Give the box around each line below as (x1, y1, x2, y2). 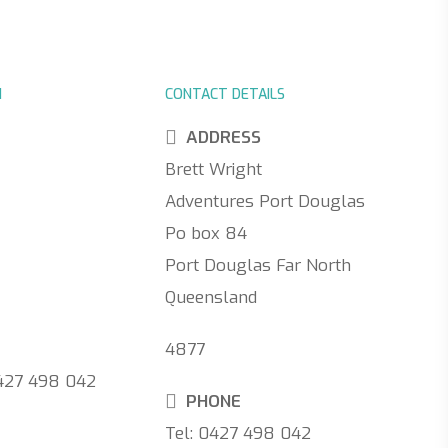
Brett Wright (164, 158, 262, 181)
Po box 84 (164, 222, 247, 245)
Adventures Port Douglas (164, 190, 365, 213)
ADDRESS (181, 126, 261, 149)
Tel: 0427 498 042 (164, 422, 311, 445)
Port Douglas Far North (164, 254, 351, 277)
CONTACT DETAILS (164, 85, 285, 104)
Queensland (164, 286, 257, 309)
